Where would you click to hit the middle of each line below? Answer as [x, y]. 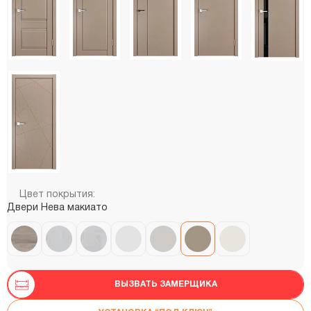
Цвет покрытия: [57, 195]
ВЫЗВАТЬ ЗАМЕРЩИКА [166, 285]
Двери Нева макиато [57, 208]
